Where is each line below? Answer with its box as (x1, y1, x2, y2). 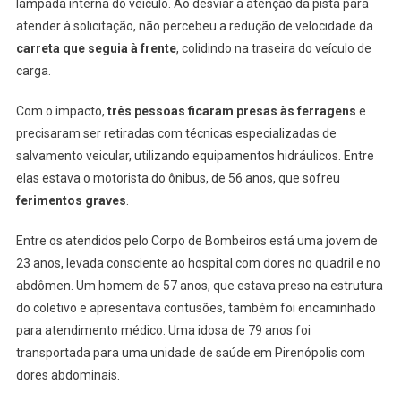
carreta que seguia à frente (15, 40, 176, 55)
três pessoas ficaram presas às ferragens (107, 103, 356, 118)
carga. (15, 63, 51, 78)
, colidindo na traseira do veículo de (175, 40, 371, 55)
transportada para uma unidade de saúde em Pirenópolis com (15, 345, 365, 360)
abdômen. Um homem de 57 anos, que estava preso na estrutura (15, 277, 383, 293)
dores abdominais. (15, 367, 120, 382)
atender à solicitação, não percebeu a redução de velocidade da (15, 18, 373, 33)
